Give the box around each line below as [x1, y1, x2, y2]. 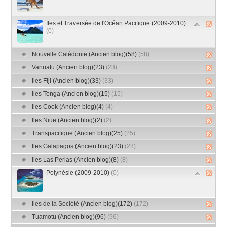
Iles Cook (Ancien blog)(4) [32, 103, 106, 111]
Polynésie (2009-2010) [46, 169, 111, 177]
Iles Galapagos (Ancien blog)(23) [32, 143, 125, 150]
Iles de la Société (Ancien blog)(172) [32, 200, 134, 208]
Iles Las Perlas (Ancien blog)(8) [32, 156, 121, 164]
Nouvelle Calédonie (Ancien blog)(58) [32, 51, 139, 58]
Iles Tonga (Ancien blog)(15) [32, 90, 112, 98]
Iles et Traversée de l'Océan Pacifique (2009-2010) [46, 20, 186, 27]
